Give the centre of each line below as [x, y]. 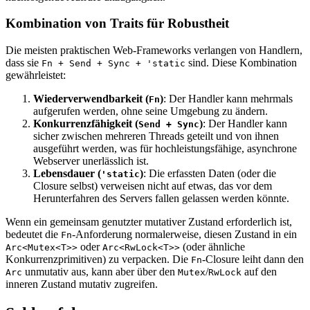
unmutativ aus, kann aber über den [100, 272]
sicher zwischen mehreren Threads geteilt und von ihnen [156, 136]
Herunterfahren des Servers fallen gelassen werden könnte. [161, 199]
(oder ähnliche [212, 247]
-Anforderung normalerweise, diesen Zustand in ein [184, 235]
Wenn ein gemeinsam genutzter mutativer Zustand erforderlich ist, [149, 222]
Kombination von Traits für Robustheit [117, 24]
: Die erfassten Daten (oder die [210, 174]
